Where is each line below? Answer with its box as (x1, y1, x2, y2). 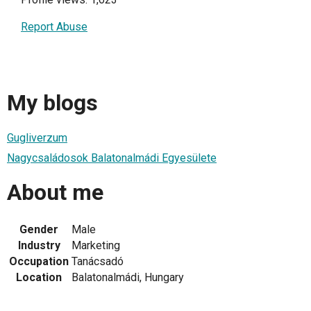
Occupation (9, 254, 69, 268)
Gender (19, 222, 58, 236)
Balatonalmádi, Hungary (72, 270, 184, 284)
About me (7, 179, 103, 206)
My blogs (7, 90, 98, 117)
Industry (17, 238, 60, 252)
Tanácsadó (72, 254, 124, 268)
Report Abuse (21, 20, 87, 33)
